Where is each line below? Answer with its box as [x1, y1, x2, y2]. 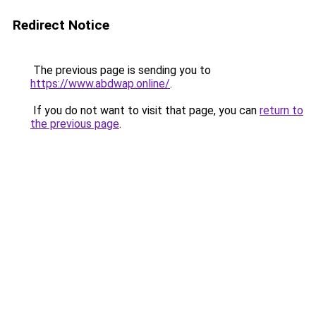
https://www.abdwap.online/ [30, 77, 170, 90]
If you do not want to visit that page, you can [30, 104, 260, 117]
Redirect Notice [13, 17, 109, 33]
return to [260, 104, 303, 117]
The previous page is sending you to [30, 63, 211, 77]
